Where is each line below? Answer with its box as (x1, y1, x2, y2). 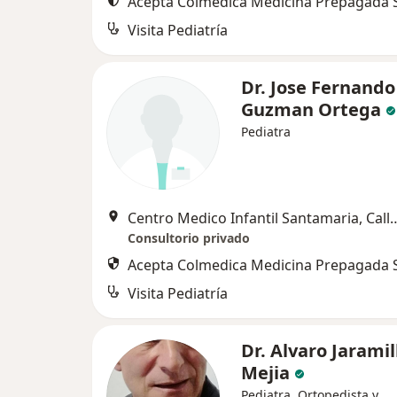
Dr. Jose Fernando (241, 75, 395, 99)
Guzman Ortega (241, 97, 381, 121)
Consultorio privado (128, 230, 250, 246)
